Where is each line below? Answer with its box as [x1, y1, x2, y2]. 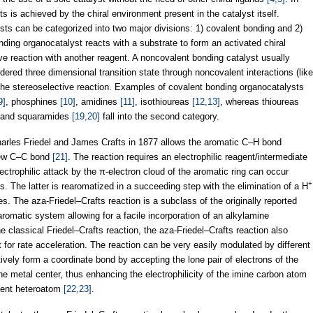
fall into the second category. [100, 110, 219, 122]
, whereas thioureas [220, 96, 299, 107]
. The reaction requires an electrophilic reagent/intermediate [68, 151, 307, 162]
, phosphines [6, 96, 60, 107]
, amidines [75, 96, 120, 107]
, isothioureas [135, 96, 192, 107]
